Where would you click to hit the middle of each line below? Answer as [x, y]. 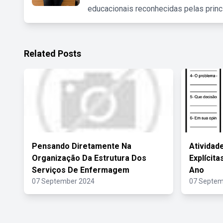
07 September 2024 [63, 181]
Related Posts [53, 54]
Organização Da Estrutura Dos [89, 158]
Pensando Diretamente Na [82, 146]
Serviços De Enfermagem [81, 170]
